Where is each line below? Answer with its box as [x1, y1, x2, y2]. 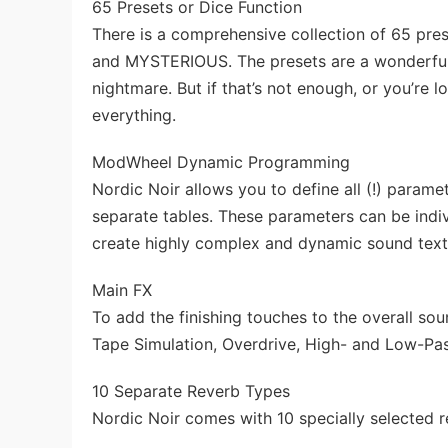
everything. [92, 105, 176, 125]
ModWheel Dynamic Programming [92, 152, 350, 172]
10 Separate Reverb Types [92, 381, 290, 401]
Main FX [92, 280, 152, 300]
